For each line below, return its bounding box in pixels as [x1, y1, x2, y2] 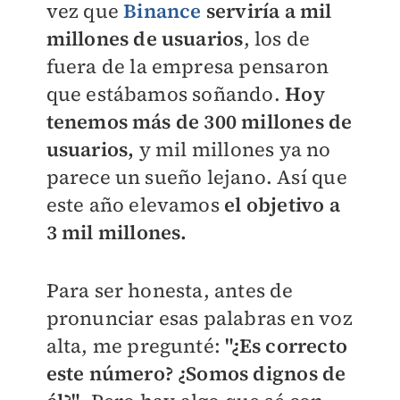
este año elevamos [46, 190, 220, 218]
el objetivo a [219, 190, 340, 218]
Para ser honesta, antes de [46, 276, 294, 304]
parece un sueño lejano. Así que [46, 162, 347, 190]
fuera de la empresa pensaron [46, 52, 329, 79]
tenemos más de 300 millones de [46, 107, 353, 135]
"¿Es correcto [225, 331, 347, 359]
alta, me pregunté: [46, 331, 226, 359]
